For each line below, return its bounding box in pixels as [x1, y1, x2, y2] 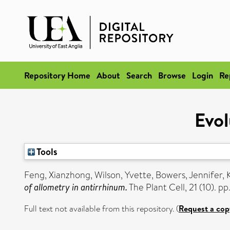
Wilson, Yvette [94, 168, 151, 182]
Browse [158, 69, 186, 81]
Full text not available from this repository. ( [24, 203, 179, 215]
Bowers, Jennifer [156, 168, 222, 182]
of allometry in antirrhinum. [24, 181, 127, 194]
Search [126, 69, 152, 81]
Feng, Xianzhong [24, 168, 90, 182]
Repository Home [24, 69, 90, 81]
